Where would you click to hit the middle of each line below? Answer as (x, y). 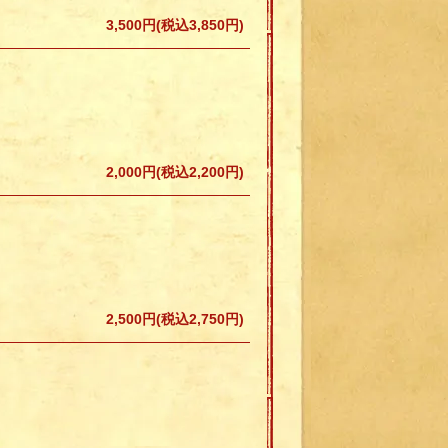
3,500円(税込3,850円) (175, 25)
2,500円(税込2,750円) (175, 319)
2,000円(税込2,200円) (175, 172)
